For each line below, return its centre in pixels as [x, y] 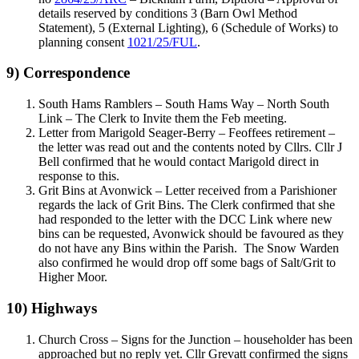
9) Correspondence [68, 73]
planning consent [83, 42]
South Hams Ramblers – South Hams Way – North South [184, 104]
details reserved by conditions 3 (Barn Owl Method [168, 13]
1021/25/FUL [162, 42]
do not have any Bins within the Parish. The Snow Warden [189, 248]
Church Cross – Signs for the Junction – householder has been [196, 339]
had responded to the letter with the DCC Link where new [186, 220]
